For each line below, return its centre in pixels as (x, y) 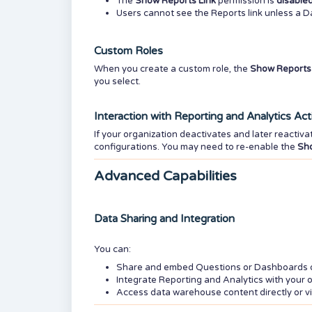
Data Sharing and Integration (164, 219)
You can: (112, 249)
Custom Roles (128, 51)
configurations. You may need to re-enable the (196, 147)
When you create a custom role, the (172, 69)
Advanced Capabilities (165, 176)
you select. (117, 81)
